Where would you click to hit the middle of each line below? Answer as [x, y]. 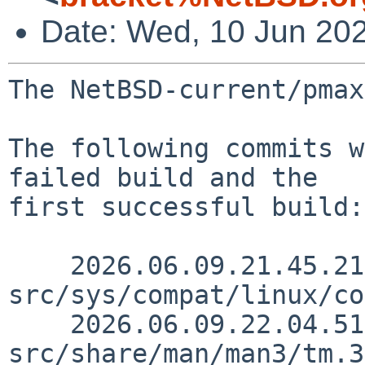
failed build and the [163, 177]
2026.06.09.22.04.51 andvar [39, 324]
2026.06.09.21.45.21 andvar [39, 265]
